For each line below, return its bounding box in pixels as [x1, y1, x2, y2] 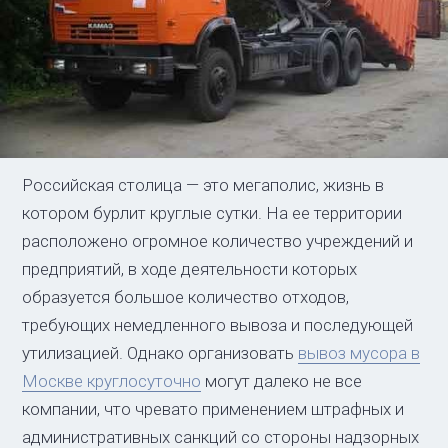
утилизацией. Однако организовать [22, 342, 299, 363]
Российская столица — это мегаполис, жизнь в [22, 174, 385, 195]
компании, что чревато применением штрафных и [22, 398, 405, 419]
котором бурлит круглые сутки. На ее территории [22, 202, 403, 223]
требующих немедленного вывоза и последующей [22, 314, 414, 335]
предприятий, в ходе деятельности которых [22, 258, 358, 279]
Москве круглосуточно [22, 370, 202, 391]
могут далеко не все [201, 370, 363, 391]
